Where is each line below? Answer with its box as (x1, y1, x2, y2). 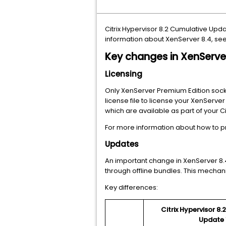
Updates (105, 139, 139, 149)
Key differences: (105, 183, 158, 192)
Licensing (105, 69, 142, 79)
